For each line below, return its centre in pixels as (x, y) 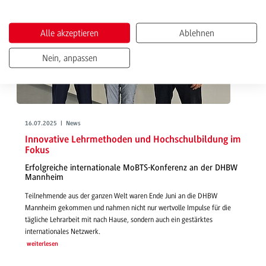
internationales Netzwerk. (63, 231)
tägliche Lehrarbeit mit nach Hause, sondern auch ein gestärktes (119, 219)
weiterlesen (42, 244)
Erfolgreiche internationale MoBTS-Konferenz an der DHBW (131, 168)
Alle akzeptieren (69, 33)
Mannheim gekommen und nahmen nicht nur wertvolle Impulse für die (128, 208)
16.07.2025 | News (53, 124)
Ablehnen (197, 33)
